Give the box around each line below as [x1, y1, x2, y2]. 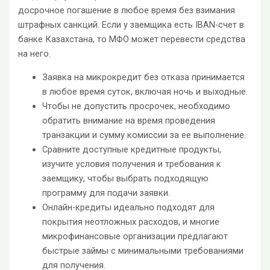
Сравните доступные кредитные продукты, [42, 143, 222, 155]
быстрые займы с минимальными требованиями [42, 245, 244, 256]
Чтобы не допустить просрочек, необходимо [42, 100, 231, 111]
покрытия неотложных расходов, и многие [42, 216, 220, 227]
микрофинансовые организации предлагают [42, 230, 228, 242]
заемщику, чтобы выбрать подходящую [42, 172, 209, 184]
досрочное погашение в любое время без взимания [18, 4, 236, 16]
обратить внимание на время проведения [42, 115, 216, 126]
